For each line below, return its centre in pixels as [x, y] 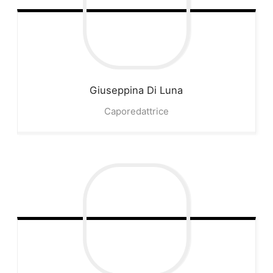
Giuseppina [117, 90]
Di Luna [165, 90]
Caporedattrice [136, 112]
